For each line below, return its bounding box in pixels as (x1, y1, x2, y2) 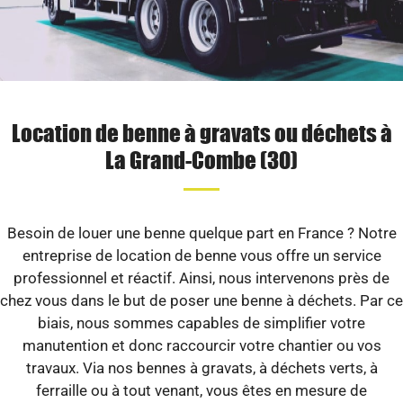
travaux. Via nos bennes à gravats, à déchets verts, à (25, 358, 378, 377)
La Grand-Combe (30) (105, 144, 298, 174)
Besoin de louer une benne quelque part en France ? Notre (6, 223, 397, 242)
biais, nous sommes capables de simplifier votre (38, 313, 365, 332)
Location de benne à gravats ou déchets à (11, 117, 392, 147)
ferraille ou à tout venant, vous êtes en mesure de (36, 381, 367, 399)
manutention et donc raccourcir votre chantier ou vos (22, 336, 381, 354)
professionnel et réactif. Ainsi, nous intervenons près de (13, 268, 390, 287)
